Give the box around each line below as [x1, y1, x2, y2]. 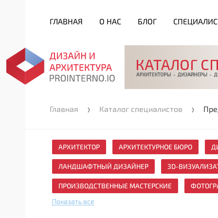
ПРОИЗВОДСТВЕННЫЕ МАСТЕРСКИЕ [58, 182, 172, 190]
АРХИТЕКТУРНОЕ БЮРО [119, 143, 192, 151]
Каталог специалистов [99, 104, 182, 113]
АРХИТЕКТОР [58, 143, 100, 151]
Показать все [52, 197, 94, 205]
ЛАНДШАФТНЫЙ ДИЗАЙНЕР [58, 162, 148, 170]
